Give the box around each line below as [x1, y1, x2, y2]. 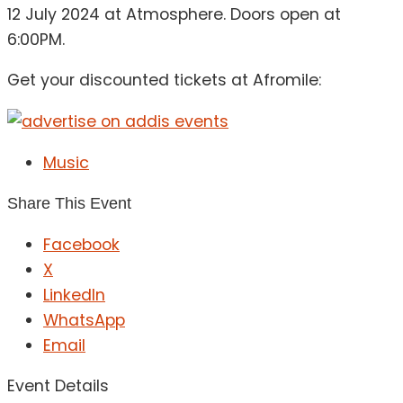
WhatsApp [43, 309, 125, 331]
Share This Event [7, 194, 131, 213]
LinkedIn [43, 283, 105, 306]
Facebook [43, 233, 120, 255]
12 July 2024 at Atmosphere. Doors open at [7, 3, 341, 25]
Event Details [7, 375, 109, 398]
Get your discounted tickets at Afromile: [7, 69, 321, 92]
